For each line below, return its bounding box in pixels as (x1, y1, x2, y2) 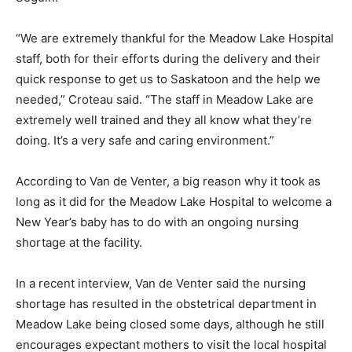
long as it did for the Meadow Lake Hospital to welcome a (16, 193, 332, 209)
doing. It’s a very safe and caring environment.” (16, 132, 274, 148)
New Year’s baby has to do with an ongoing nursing (16, 214, 299, 229)
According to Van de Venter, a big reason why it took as (16, 173, 321, 189)
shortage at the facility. (16, 234, 142, 250)
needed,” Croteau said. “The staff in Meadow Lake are (16, 91, 313, 107)
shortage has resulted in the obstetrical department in (16, 295, 317, 311)
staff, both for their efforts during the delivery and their (16, 50, 321, 66)
